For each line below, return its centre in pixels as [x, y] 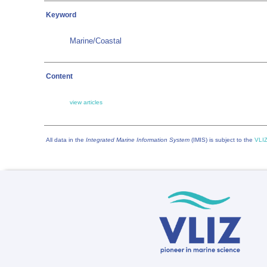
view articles [86, 102]
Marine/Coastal [96, 41]
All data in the [66, 140]
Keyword [61, 15]
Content [59, 76]
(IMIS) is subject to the [222, 140]
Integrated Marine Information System [138, 140]
